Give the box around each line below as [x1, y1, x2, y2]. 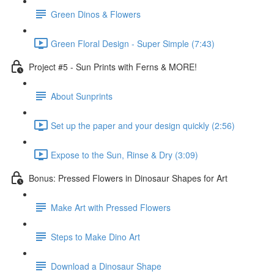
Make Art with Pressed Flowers [51, 201, 171, 213]
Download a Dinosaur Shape [51, 259, 161, 272]
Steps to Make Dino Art [51, 230, 140, 243]
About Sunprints [51, 89, 113, 102]
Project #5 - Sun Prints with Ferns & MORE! [29, 60, 197, 73]
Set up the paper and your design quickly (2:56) [51, 119, 235, 131]
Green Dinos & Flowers [51, 7, 141, 20]
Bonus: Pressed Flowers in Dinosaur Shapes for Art [29, 171, 228, 184]
